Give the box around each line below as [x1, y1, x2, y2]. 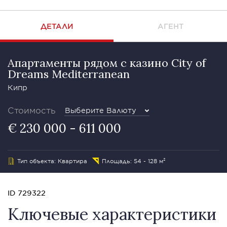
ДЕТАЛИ [40, 22, 73, 30]
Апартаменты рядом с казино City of [8, 56, 206, 70]
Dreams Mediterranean [8, 67, 130, 81]
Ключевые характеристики [8, 204, 216, 224]
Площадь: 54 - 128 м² [102, 157, 166, 164]
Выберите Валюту [65, 106, 136, 115]
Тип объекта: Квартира [17, 157, 87, 164]
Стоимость [8, 105, 56, 115]
